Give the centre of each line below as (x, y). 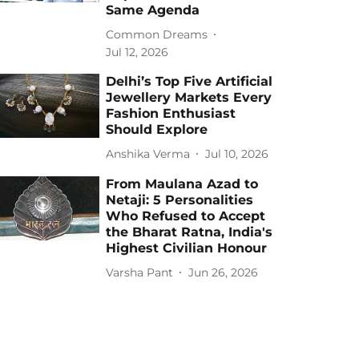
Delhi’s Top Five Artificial (190, 81)
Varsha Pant (140, 272)
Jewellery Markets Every (189, 97)
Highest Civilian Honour (187, 248)
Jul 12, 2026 (137, 52)
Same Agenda (153, 10)
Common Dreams (157, 34)
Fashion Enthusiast (171, 113)
